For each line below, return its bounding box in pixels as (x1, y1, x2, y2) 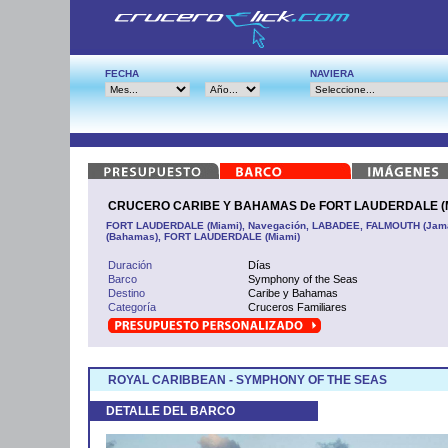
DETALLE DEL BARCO (106, 403, 235, 418)
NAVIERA (310, 68, 354, 79)
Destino (108, 286, 145, 299)
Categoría (108, 300, 156, 313)
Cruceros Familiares (248, 300, 347, 313)
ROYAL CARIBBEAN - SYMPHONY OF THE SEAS (108, 372, 387, 387)
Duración (108, 258, 152, 271)
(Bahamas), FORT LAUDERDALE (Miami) (106, 231, 300, 243)
